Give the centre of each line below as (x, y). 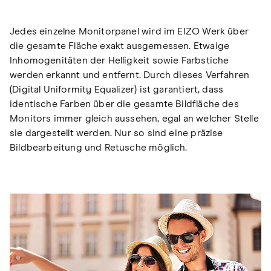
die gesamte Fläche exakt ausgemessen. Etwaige (120, 46)
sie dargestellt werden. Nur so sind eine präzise (116, 133)
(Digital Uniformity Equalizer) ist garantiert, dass (117, 89)
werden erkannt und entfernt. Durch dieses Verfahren (130, 75)
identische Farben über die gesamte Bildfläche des (124, 104)
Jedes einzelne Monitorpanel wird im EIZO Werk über (129, 31)
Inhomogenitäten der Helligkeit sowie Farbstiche (119, 60)
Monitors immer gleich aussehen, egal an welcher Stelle (134, 118)
